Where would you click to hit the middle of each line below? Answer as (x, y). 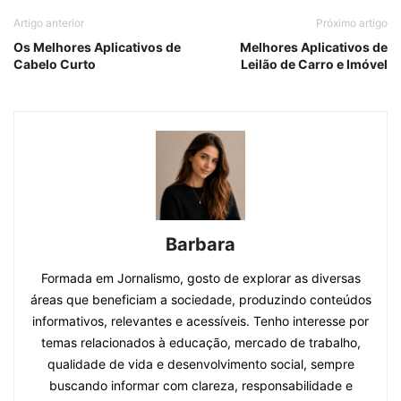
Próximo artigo (352, 23)
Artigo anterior (49, 23)
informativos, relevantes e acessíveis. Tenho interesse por (200, 321)
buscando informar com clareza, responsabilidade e (200, 386)
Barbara (200, 245)
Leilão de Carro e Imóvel (314, 64)
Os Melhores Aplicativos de (97, 47)
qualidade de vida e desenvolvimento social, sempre (200, 364)
